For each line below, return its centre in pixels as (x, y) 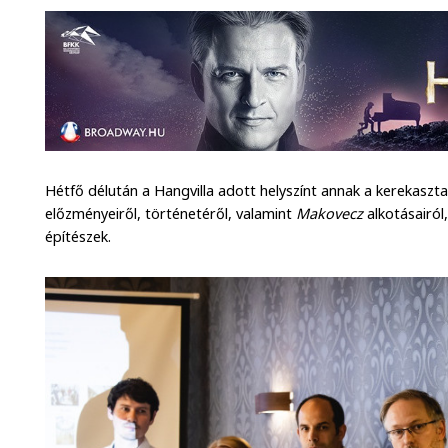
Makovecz (330, 213)
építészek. (80, 236)
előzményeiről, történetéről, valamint (171, 213)
